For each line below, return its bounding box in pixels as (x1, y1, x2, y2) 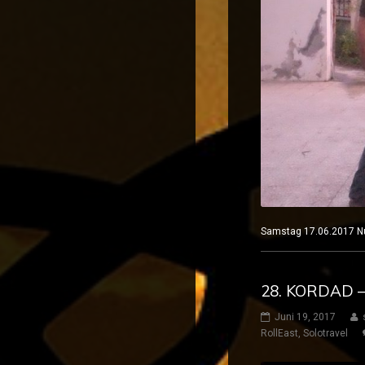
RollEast (261, 327, 298, 339)
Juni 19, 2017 (275, 310, 336, 323)
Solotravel (303, 327, 348, 339)
